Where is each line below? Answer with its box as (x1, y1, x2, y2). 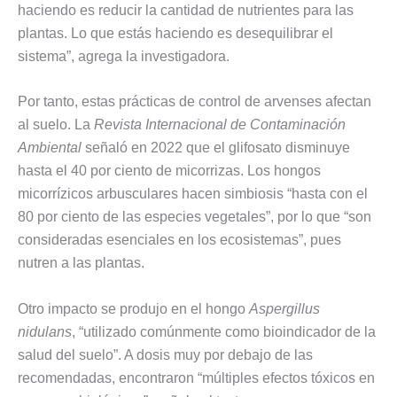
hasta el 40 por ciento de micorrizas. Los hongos (18, 163, 321, 179)
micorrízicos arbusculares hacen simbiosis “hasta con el (18, 186, 368, 202)
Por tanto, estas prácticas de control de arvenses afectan (18, 94, 371, 110)
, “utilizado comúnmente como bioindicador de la (72, 323, 376, 339)
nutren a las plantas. (18, 255, 144, 271)
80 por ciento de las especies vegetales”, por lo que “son (18, 209, 371, 225)
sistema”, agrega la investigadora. (18, 48, 230, 64)
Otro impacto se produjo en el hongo (18, 300, 249, 316)
